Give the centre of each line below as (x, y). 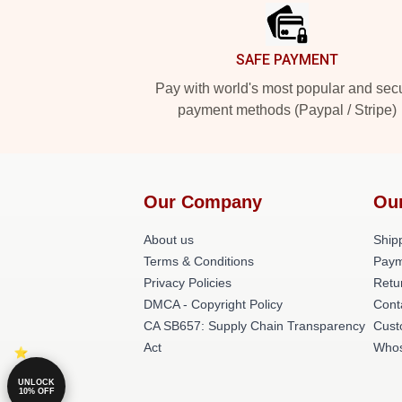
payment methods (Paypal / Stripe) (287, 110)
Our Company (203, 202)
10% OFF (36, 391)
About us (169, 240)
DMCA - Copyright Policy (213, 304)
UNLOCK (36, 382)
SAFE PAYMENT (287, 60)
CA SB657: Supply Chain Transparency (254, 326)
